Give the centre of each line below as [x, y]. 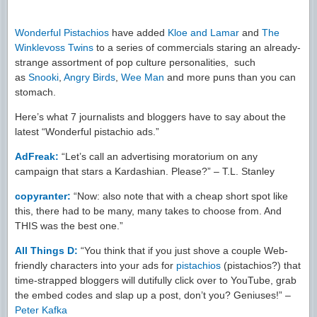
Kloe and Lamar [203, 33]
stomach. [35, 92]
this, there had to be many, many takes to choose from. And [148, 211]
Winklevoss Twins [54, 48]
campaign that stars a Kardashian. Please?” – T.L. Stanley [145, 172]
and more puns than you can [230, 77]
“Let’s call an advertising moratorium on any [160, 157]
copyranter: [43, 196]
